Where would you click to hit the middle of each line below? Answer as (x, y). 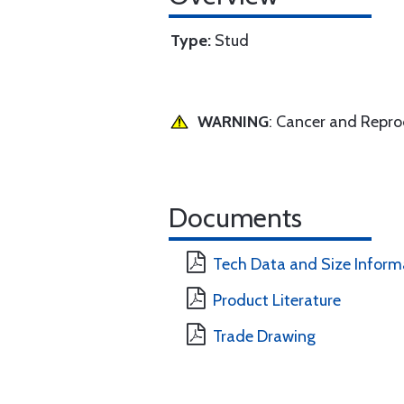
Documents (235, 218)
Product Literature (277, 300)
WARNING (233, 122)
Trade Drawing (264, 336)
